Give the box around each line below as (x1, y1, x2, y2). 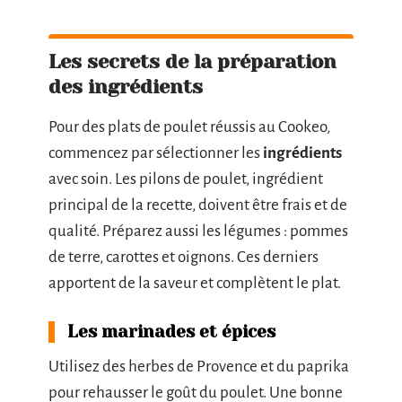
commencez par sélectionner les (48, 144, 263, 162)
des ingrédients (48, 74, 203, 98)
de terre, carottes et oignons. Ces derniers (48, 248, 319, 266)
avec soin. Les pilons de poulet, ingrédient (48, 170, 323, 188)
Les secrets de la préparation (48, 49, 336, 73)
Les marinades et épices (67, 321, 275, 342)
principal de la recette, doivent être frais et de (48, 196, 347, 214)
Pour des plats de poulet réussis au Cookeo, (48, 118, 330, 135)
